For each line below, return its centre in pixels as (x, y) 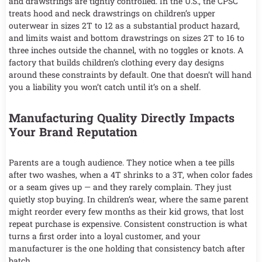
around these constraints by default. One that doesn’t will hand (130, 74)
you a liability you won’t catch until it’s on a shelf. (105, 87)
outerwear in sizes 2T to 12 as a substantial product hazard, (124, 25)
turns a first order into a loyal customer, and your (105, 236)
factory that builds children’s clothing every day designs (116, 62)
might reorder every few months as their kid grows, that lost (126, 211)
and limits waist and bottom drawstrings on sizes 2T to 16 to (127, 37)
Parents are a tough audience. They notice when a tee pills (122, 162)
